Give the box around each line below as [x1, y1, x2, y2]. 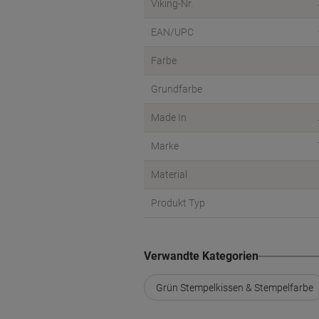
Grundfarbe [151, 83, 202, 95]
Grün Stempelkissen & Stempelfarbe [156, 281, 313, 293]
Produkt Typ [151, 197, 205, 209]
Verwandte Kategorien [144, 249, 258, 263]
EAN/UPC [151, 26, 194, 38]
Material [151, 169, 187, 180]
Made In [151, 112, 187, 123]
